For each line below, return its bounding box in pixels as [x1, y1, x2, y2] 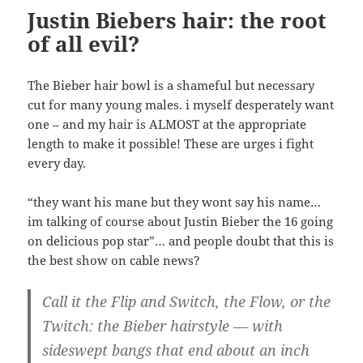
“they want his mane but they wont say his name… [28, 193, 322, 210]
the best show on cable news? [28, 251, 201, 268]
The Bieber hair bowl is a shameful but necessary [28, 76, 315, 93]
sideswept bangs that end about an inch [42, 340, 310, 360]
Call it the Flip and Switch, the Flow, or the [42, 291, 331, 311]
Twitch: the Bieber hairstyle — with [42, 315, 284, 335]
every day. [28, 154, 87, 171]
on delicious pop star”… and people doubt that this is [28, 232, 335, 249]
